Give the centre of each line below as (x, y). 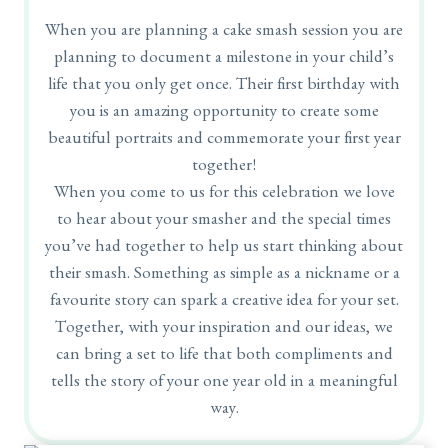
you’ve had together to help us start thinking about (224, 249)
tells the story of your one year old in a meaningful (224, 384)
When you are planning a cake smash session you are (224, 33)
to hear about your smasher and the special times (224, 222)
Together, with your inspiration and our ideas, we (224, 330)
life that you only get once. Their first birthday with (224, 87)
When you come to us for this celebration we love (224, 195)
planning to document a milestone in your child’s (224, 60)
